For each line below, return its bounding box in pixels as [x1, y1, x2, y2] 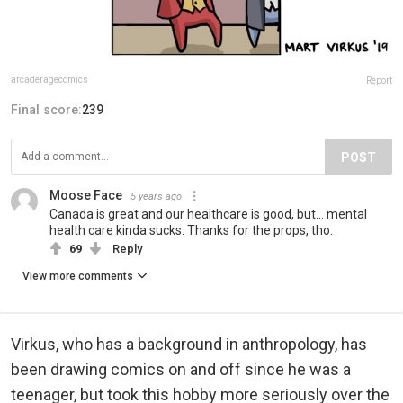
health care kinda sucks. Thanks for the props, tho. [49, 222, 333, 237]
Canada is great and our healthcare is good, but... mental [49, 206, 367, 221]
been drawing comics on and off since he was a [11, 359, 351, 379]
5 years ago [130, 190, 182, 202]
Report [366, 75, 392, 85]
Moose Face [49, 187, 122, 202]
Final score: [11, 102, 82, 117]
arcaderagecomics [11, 74, 88, 85]
